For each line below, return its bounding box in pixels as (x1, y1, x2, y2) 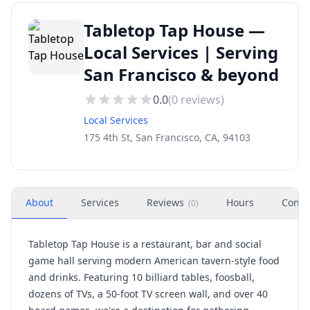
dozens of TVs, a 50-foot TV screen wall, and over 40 (28, 287, 268, 300)
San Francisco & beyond (84, 63, 279, 86)
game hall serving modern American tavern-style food (28, 254, 280, 267)
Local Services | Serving (84, 41, 278, 64)
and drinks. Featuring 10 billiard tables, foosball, (28, 271, 255, 284)
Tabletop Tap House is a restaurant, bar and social (28, 237, 262, 250)
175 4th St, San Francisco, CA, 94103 (84, 131, 250, 144)
